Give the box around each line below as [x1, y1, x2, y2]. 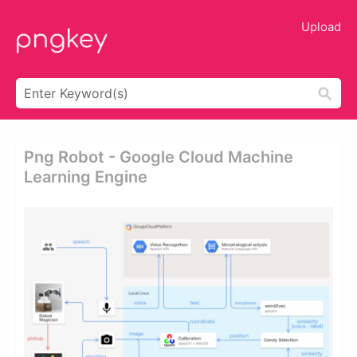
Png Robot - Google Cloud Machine [24, 147, 293, 167]
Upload [301, 19, 341, 34]
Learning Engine [24, 167, 147, 186]
